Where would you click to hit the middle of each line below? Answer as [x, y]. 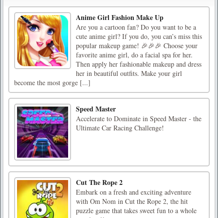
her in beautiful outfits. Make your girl [129, 73]
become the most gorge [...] [52, 83]
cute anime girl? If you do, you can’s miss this [139, 36]
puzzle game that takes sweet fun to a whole [136, 211]
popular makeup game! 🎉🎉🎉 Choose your [137, 46]
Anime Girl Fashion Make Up [120, 18]
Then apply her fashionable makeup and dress [139, 64]
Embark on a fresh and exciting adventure [134, 192]
